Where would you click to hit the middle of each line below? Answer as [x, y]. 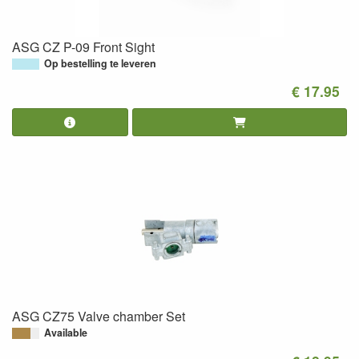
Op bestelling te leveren [100, 63]
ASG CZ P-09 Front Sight [83, 46]
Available [66, 333]
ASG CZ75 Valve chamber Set [99, 316]
